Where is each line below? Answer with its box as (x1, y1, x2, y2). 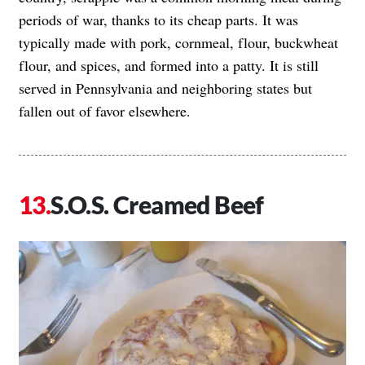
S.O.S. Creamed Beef (51, 190, 264, 220)
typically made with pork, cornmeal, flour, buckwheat (19, 33, 338, 53)
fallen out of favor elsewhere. (19, 101, 191, 121)
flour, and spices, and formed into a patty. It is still (19, 55, 319, 76)
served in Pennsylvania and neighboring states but (19, 78, 312, 99)
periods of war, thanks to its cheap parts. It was (19, 10, 298, 30)
